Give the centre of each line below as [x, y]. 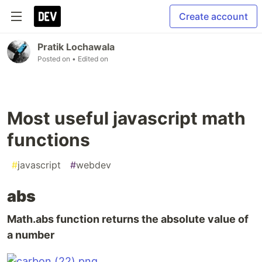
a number [31, 235]
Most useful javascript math [126, 118]
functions [49, 140]
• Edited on [90, 59]
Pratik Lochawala [76, 47]
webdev [94, 165]
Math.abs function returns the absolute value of [128, 219]
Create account [213, 16]
